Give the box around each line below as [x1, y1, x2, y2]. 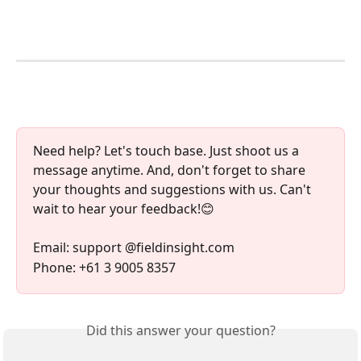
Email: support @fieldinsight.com [33, 239, 234, 257]
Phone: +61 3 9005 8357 [33, 258, 176, 276]
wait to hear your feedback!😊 [33, 200, 214, 218]
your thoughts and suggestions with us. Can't [33, 180, 314, 198]
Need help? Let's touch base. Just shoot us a [33, 142, 302, 160]
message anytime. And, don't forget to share [33, 161, 309, 179]
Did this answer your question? [85, 322, 276, 340]
